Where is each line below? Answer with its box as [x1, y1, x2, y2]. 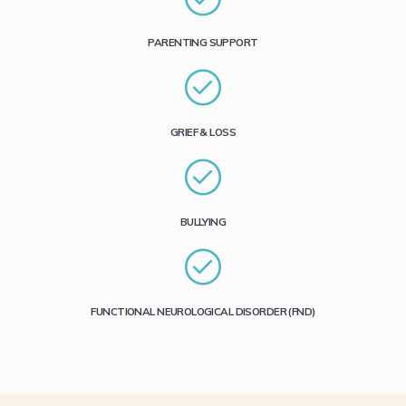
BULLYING [179, 215, 227, 229]
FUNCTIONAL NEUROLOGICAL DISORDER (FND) [91, 304, 315, 319]
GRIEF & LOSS [169, 125, 237, 140]
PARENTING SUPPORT [148, 35, 258, 50]
